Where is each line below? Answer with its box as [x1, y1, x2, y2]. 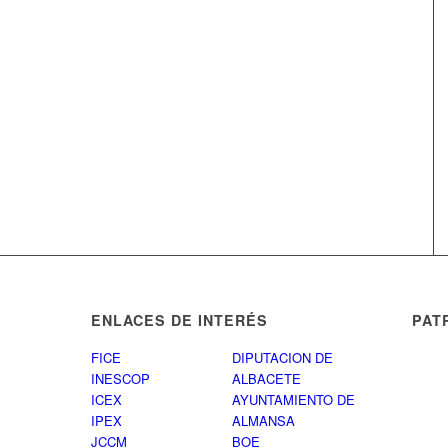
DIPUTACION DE [231, 348, 333, 368]
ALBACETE [231, 369, 301, 389]
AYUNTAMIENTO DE [231, 390, 355, 410]
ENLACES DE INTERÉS [90, 310, 268, 331]
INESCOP [90, 369, 150, 389]
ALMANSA [231, 411, 295, 431]
